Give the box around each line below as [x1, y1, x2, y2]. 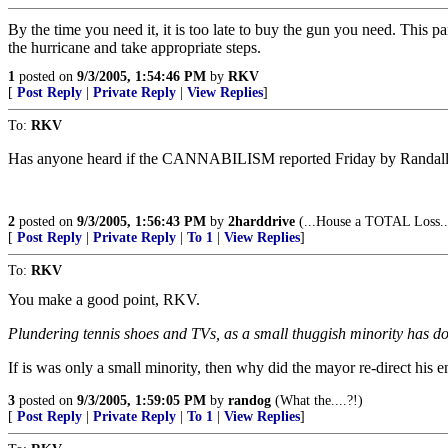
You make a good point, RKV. [8, 291, 200, 308]
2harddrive [228, 214, 295, 229]
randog [228, 393, 271, 408]
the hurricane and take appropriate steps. [8, 39, 261, 56]
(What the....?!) [271, 393, 363, 408]
